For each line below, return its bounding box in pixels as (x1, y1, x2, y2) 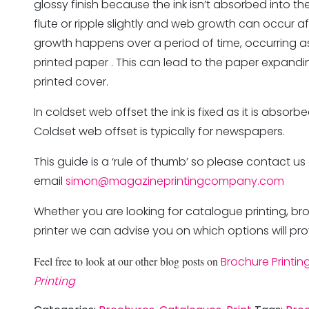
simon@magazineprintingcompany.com (66, 173, 284, 190)
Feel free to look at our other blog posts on (34, 254, 221, 269)
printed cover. (34, 74, 111, 90)
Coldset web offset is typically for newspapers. (34, 123, 285, 140)
